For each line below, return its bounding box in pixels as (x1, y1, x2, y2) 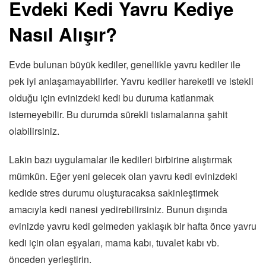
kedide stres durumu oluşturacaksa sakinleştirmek (9, 185, 218, 199)
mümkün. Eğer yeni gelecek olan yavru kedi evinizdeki (9, 169, 237, 183)
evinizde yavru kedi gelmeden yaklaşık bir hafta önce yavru (9, 218, 256, 233)
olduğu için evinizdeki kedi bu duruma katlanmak (9, 90, 214, 104)
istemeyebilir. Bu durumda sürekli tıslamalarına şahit (9, 107, 227, 121)
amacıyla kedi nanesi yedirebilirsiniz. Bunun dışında (9, 202, 227, 216)
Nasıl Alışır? (9, 21, 117, 48)
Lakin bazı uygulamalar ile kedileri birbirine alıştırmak (9, 152, 232, 166)
